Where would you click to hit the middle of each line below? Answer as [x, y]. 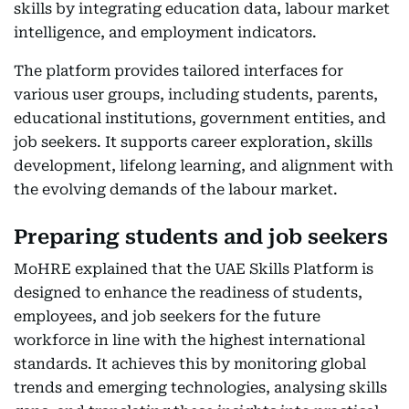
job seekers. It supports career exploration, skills [193, 142]
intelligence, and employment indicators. [165, 32]
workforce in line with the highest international [189, 340]
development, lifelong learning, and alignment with [204, 166]
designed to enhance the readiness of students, [188, 293]
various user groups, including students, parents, [196, 94]
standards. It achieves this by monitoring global [190, 364]
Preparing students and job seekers [201, 237]
